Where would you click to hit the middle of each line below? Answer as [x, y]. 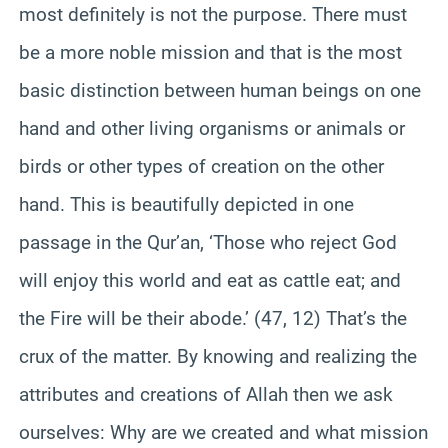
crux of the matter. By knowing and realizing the [218, 356]
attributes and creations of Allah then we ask [206, 394]
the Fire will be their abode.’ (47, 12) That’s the [213, 318]
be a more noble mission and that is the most [210, 52]
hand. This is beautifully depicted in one [186, 204]
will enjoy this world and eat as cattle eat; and [210, 280]
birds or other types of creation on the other [201, 166]
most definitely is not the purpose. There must [213, 14]
